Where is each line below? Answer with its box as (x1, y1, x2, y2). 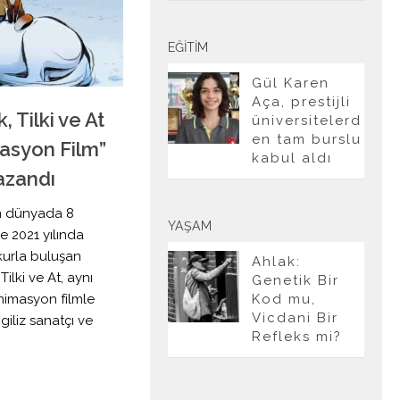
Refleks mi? (252, 329, 342, 345)
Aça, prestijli (252, 94, 351, 110)
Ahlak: (252, 254, 301, 270)
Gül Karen (252, 75, 329, 91)
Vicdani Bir (252, 310, 338, 326)
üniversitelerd (252, 112, 362, 129)
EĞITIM (168, 40, 208, 54)
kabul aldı (252, 150, 332, 166)
